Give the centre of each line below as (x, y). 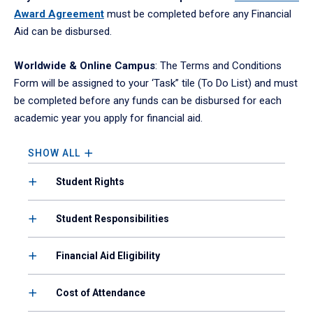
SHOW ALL (54, 153)
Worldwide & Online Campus (85, 65)
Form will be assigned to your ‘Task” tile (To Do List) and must (156, 83)
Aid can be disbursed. (63, 31)
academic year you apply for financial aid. (110, 118)
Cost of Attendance (101, 292)
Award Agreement (59, 14)
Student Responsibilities (112, 218)
